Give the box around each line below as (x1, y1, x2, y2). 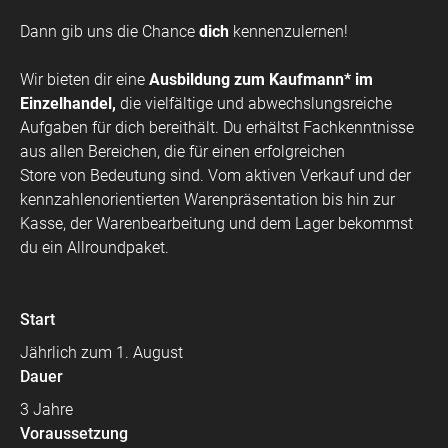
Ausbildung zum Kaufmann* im (149, 70, 373, 89)
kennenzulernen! (229, 22, 348, 41)
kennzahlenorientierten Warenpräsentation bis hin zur (20, 190, 395, 209)
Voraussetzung (20, 424, 128, 443)
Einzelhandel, (20, 94, 120, 113)
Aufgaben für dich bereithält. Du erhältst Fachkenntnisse (20, 118, 414, 137)
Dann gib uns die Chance (20, 22, 199, 41)
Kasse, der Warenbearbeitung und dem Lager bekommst (20, 214, 413, 233)
